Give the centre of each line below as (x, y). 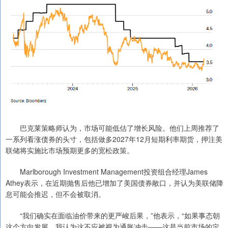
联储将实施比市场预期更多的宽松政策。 (70, 150)
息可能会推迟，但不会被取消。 (55, 194)
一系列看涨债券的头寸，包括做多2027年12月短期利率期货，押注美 (114, 139)
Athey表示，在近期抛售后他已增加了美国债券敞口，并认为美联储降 (115, 182)
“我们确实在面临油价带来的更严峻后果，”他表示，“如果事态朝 (113, 215)
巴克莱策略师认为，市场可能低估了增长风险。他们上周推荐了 (112, 127)
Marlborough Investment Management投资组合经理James (107, 171)
